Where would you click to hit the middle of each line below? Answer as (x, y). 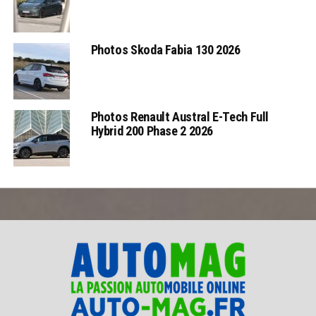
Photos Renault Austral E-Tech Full (180, 117)
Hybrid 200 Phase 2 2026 (152, 131)
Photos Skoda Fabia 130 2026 (165, 50)
